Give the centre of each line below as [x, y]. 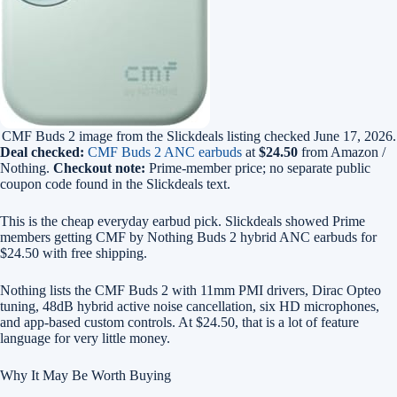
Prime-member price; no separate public [258, 168]
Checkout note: [99, 168]
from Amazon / [342, 152]
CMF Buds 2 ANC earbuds [165, 152]
